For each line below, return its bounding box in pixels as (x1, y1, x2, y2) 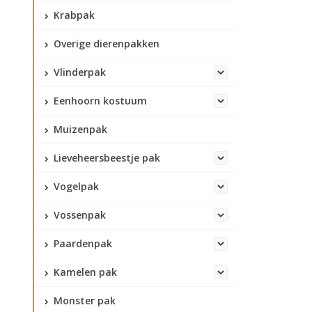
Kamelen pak (51, 265, 117, 279)
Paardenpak (51, 237, 112, 250)
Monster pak (51, 294, 116, 307)
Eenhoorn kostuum (51, 94, 147, 107)
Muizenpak (51, 123, 107, 136)
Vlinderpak (51, 65, 106, 79)
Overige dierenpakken (51, 37, 159, 50)
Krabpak (51, 8, 95, 22)
